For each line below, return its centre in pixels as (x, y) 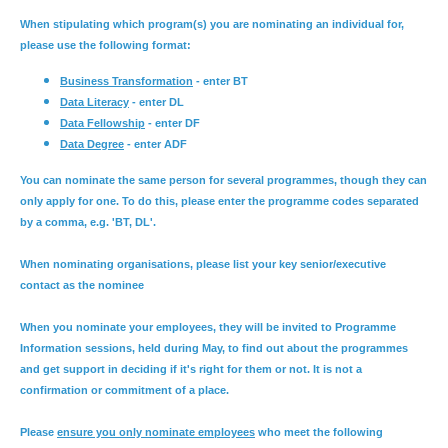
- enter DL (158, 102)
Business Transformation (126, 81)
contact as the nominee (82, 285)
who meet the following (319, 432)
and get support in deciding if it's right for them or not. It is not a (191, 369)
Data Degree (92, 144)
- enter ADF (155, 144)
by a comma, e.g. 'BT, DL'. (89, 222)
